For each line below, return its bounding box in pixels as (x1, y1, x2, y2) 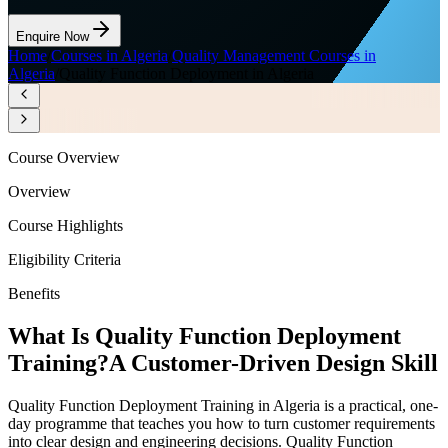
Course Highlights (8, 217, 123, 235)
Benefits (8, 285, 60, 303)
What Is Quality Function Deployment (8, 323, 401, 350)
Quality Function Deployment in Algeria (59, 65, 314, 83)
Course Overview (8, 149, 120, 167)
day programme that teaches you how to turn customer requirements (8, 414, 435, 432)
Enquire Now (16, 29, 89, 45)
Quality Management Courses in (172, 47, 376, 65)
